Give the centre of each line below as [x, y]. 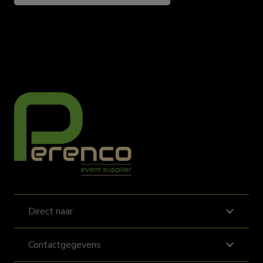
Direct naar [50, 212]
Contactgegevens [65, 245]
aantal [26, 11]
